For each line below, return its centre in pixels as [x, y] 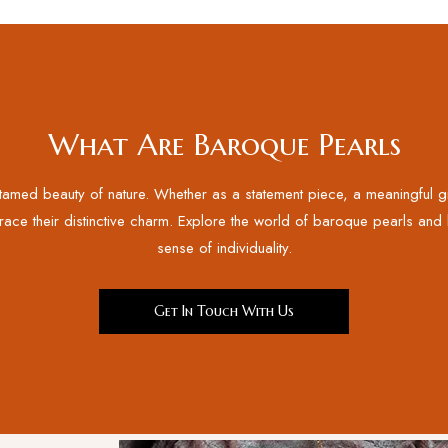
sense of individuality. [224, 248]
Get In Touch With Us [224, 311]
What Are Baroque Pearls [224, 144]
